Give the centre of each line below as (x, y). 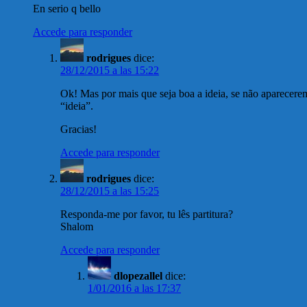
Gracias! (78, 130)
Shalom (77, 227)
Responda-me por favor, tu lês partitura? (147, 214)
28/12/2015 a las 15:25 (110, 191)
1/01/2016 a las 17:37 (134, 288)
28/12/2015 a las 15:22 (110, 71)
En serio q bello (67, 9)
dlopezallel (138, 276)
